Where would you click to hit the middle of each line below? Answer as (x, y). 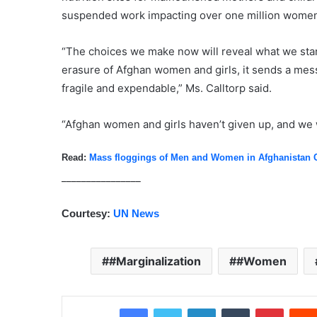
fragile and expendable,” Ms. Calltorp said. (167, 88)
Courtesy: (87, 214)
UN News (136, 214)
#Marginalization (155, 261)
